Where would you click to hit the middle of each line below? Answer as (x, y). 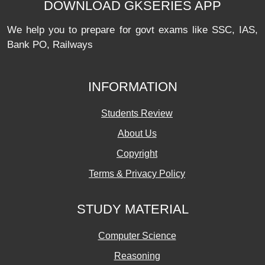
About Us (137, 133)
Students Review (137, 113)
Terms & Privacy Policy (137, 174)
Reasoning (137, 256)
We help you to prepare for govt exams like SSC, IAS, (132, 30)
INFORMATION (132, 87)
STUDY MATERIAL (132, 209)
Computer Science (137, 236)
